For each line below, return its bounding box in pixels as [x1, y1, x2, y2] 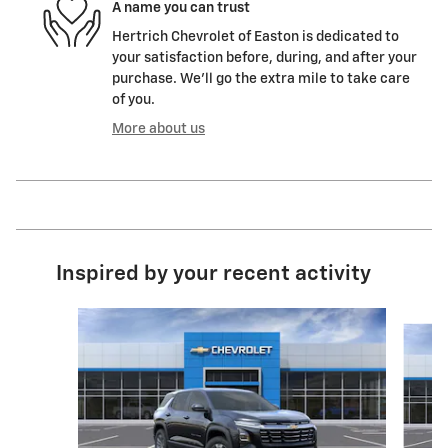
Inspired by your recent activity [56, 264, 371, 286]
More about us [112, 122, 205, 137]
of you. [112, 93, 155, 108]
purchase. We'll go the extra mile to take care [112, 72, 410, 87]
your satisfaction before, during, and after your [112, 51, 417, 66]
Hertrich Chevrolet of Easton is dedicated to [112, 30, 399, 45]
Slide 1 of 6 [31, 310, 99, 325]
